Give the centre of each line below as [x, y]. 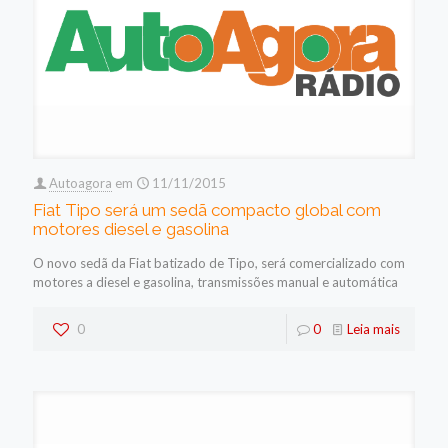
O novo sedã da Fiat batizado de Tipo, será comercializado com [219, 262]
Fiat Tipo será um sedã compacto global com [207, 209]
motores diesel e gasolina [131, 228]
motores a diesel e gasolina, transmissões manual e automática [215, 281]
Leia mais [373, 328]
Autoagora [80, 182]
